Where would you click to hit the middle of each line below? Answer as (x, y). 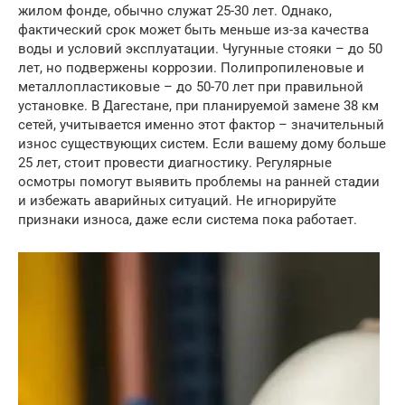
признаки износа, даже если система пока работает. (188, 219)
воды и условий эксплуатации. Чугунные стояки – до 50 (200, 48)
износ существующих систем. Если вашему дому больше (202, 143)
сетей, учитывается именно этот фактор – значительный (201, 124)
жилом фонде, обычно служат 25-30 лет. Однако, (175, 10)
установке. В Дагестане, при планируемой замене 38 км (198, 105)
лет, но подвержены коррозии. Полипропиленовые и (191, 67)
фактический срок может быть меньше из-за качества (193, 29)
